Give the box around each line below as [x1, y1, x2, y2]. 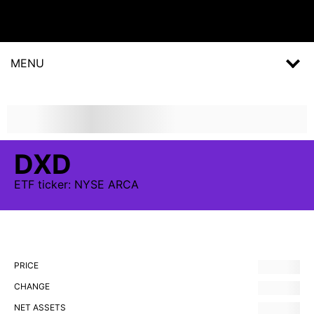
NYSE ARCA [74, 177, 139, 191]
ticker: [34, 177, 74, 191]
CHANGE [14, 281, 50, 292]
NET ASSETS [14, 302, 66, 313]
